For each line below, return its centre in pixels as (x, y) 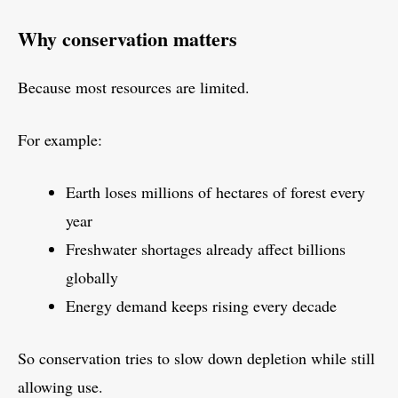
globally (92, 278)
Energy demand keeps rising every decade (201, 306)
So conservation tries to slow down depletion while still (196, 358)
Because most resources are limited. (134, 88)
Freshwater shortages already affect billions (206, 249)
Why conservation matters (127, 39)
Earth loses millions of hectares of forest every (215, 192)
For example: (60, 140)
